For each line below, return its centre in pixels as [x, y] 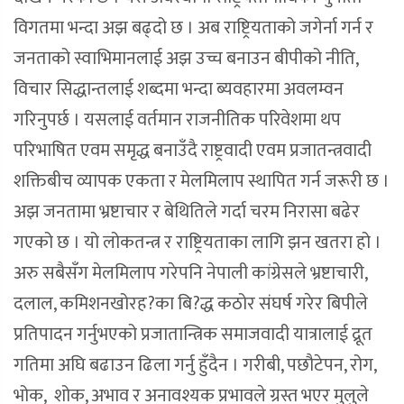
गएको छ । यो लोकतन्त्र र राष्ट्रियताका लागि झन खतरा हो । [197, 243]
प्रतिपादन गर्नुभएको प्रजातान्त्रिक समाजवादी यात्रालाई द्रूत [193, 335]
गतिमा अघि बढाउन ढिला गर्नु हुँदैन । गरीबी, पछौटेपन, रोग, [195, 366]
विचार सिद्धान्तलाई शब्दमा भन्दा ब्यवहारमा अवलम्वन [179, 90]
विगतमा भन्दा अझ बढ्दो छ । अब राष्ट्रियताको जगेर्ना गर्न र [193, 28]
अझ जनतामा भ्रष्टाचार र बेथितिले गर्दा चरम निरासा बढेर [187, 212]
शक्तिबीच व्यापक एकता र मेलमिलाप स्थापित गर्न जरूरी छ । [202, 182]
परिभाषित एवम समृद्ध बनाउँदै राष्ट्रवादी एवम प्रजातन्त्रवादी [193, 151]
